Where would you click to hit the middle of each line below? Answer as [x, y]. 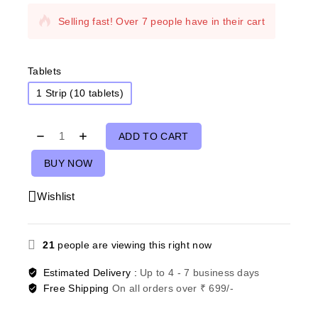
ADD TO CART [154, 136]
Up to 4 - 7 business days [200, 273]
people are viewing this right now [133, 245]
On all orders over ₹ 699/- [173, 288]
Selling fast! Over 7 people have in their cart [161, 21]
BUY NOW [68, 163]
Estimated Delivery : [92, 273]
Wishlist [56, 196]
